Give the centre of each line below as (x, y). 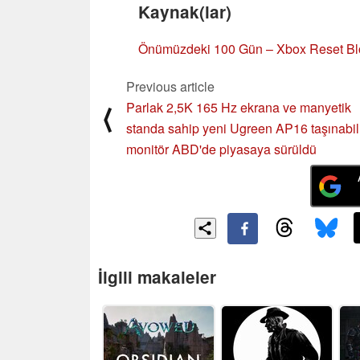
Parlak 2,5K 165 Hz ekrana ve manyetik (239, 107)
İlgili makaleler (157, 276)
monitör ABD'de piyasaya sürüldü (221, 149)
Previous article (170, 86)
